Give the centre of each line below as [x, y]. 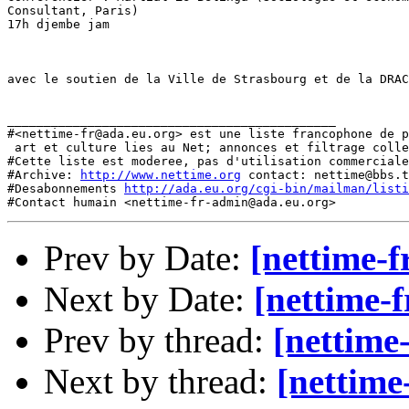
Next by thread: [160, 381]
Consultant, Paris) [73, 10]
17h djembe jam [58, 24]
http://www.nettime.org [161, 175]
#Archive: [44, 175]
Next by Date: [149, 299]
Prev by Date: [147, 258]
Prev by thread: [158, 340]
